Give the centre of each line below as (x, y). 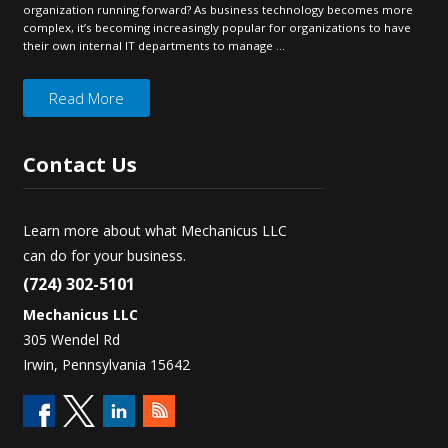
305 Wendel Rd (71, 339)
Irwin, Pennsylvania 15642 (106, 364)
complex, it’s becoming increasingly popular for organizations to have (217, 27)
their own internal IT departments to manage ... (154, 45)
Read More (86, 98)
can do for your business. (104, 255)
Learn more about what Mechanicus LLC (155, 230)
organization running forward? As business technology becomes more (218, 9)
